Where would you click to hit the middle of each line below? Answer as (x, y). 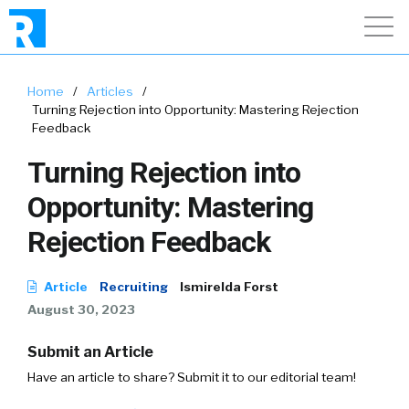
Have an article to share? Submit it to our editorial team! (192, 377)
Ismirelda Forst (229, 287)
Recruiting (134, 287)
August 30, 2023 (81, 309)
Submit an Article (90, 352)
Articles (110, 91)
